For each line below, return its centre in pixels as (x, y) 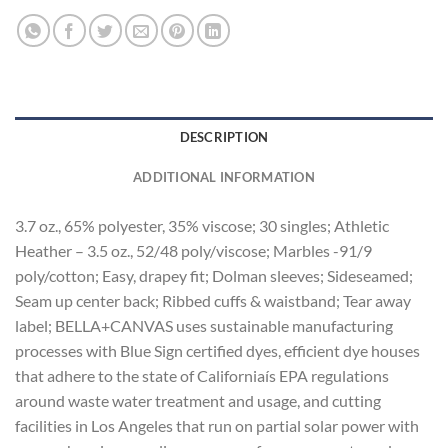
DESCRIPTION (224, 137)
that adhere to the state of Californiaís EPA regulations (202, 376)
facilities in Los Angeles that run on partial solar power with (217, 426)
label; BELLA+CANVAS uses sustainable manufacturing (204, 326)
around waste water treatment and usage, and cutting (198, 401)
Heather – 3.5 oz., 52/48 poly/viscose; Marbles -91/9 (193, 251)
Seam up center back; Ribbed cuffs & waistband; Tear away (213, 301)
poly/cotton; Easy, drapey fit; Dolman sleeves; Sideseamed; (214, 276)
